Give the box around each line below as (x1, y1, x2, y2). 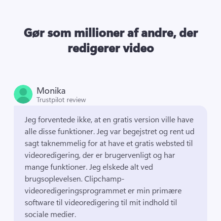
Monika (37, 84, 66, 96)
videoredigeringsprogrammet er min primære (25, 184, 182, 195)
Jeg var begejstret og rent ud (97, 125, 195, 136)
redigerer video (67, 39, 154, 55)
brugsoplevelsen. (25, 173, 85, 184)
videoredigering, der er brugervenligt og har (25, 149, 176, 160)
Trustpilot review (37, 94, 86, 105)
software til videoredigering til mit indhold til (25, 196, 178, 207)
